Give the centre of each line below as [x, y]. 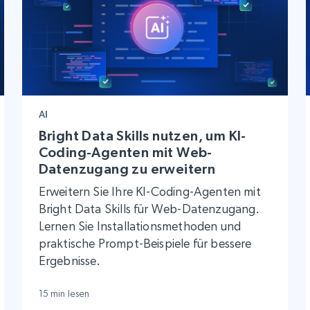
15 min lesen [64, 294]
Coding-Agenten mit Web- [125, 153]
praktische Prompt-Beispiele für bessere [145, 244]
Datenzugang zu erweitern [127, 169]
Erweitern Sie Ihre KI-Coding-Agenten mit [149, 192]
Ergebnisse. [70, 261]
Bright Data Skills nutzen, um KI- [142, 136]
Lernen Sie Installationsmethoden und [140, 226]
